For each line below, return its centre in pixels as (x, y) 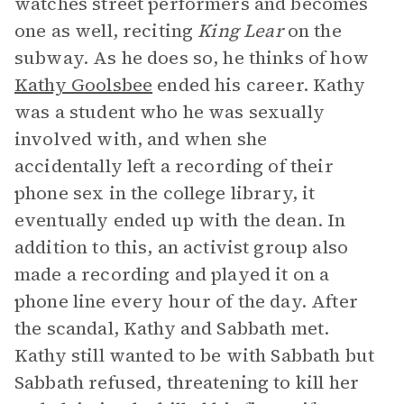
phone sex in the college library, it (165, 193)
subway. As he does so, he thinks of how (192, 58)
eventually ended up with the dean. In (180, 220)
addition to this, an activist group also (181, 247)
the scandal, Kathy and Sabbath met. (172, 328)
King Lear (243, 31)
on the (314, 31)
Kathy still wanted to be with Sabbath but (195, 355)
